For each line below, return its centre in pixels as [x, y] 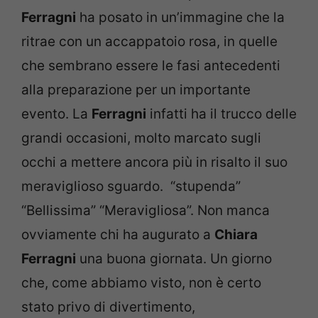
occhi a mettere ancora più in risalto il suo [154, 162]
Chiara [236, 234]
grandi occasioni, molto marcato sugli [141, 138]
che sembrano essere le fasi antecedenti [151, 65]
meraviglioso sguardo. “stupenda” [131, 186]
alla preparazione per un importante [136, 89]
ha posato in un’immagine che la [180, 17]
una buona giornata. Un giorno [174, 258]
